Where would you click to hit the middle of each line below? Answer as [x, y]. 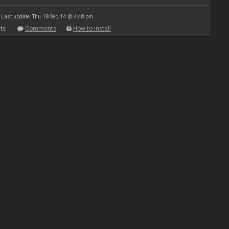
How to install [92, 29]
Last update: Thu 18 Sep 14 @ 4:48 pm [47, 17]
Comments [41, 29]
